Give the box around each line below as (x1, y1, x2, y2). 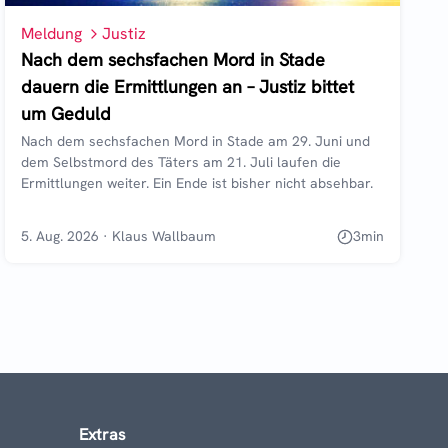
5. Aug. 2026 (21, 227, 100, 246)
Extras (79, 424, 126, 446)
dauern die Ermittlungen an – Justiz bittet (21, 75, 355, 99)
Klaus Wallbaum (112, 227, 217, 246)
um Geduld (21, 102, 112, 126)
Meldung (21, 23, 83, 45)
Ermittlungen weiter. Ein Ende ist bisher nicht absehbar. (21, 174, 374, 193)
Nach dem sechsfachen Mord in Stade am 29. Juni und (21, 132, 371, 151)
